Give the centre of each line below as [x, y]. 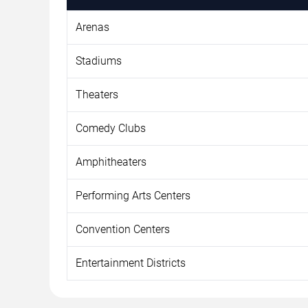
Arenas [92, 27]
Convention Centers [123, 229]
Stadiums [99, 60]
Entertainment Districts [131, 263]
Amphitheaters [111, 162]
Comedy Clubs [111, 128]
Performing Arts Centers [133, 195]
